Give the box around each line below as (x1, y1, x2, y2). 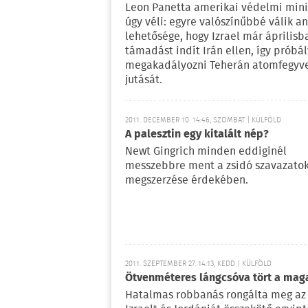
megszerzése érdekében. (125, 172, 248, 189)
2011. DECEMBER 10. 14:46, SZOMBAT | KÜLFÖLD (125, 114, 281, 126)
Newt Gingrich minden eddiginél (125, 143, 287, 160)
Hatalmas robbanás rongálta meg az (125, 287, 306, 304)
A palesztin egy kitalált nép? (125, 126, 269, 143)
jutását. (125, 71, 162, 89)
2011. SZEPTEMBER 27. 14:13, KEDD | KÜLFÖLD (125, 258, 272, 270)
